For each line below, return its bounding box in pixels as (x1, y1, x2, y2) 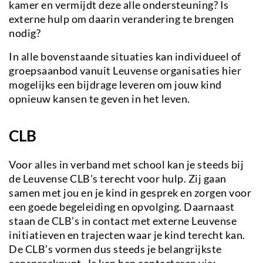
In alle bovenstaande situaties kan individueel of (9, 49, 241, 63)
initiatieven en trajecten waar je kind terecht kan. (9, 228, 245, 241)
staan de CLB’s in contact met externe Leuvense (9, 214, 237, 227)
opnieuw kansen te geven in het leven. (9, 92, 190, 105)
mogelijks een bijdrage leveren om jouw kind (9, 77, 222, 91)
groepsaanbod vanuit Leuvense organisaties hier (9, 63, 241, 77)
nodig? (9, 26, 41, 39)
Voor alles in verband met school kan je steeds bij (9, 157, 244, 171)
